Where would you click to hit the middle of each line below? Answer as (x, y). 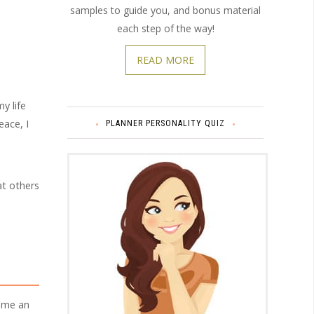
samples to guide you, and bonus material (165, 10)
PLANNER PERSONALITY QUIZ (165, 123)
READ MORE (165, 60)
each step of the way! (165, 28)
